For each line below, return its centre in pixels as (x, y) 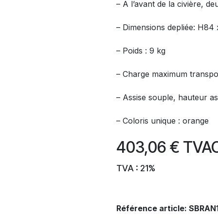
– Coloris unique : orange (163, 121)
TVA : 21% (136, 168)
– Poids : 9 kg (141, 51)
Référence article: (153, 208)
